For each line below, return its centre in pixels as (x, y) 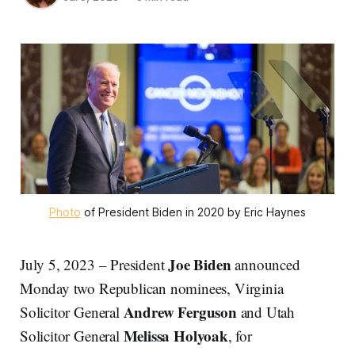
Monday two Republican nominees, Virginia (152, 288)
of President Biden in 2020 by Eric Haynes (193, 212)
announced (265, 265)
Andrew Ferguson (180, 312)
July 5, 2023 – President (94, 265)
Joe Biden (200, 265)
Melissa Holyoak (176, 336)
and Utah (266, 312)
